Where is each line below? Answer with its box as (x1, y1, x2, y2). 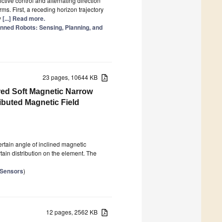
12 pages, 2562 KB (46, 207, 102, 216)
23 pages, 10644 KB (43, 72, 102, 81)
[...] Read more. (2, 13, 45, 23)
